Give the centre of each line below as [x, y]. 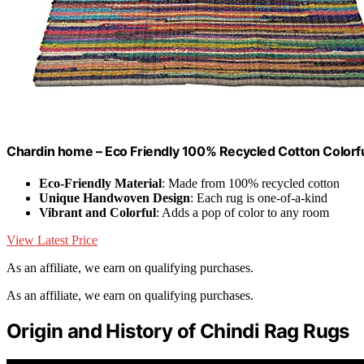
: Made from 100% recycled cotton [251, 184]
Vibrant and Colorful [97, 213]
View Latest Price [52, 240]
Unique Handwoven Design [115, 198]
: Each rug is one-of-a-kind [259, 198]
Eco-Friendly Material [100, 184]
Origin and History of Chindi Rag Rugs [178, 331]
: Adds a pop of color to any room [243, 213]
